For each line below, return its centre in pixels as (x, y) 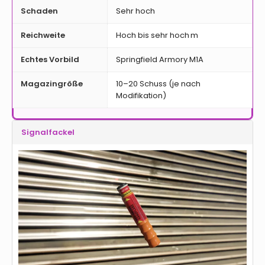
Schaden (39, 11)
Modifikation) (141, 95)
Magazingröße (52, 83)
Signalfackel (48, 132)
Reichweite (43, 35)
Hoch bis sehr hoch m (157, 35)
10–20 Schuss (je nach (158, 83)
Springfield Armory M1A (160, 59)
